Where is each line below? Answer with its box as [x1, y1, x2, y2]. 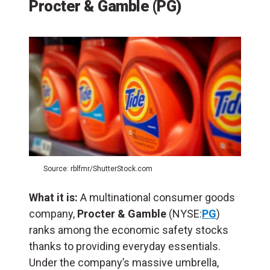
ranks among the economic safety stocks [29, 224, 228, 237]
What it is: [29, 191, 78, 204]
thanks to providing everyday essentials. [29, 240, 221, 253]
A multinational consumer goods [78, 191, 235, 204]
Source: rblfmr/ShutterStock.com [43, 165, 152, 174]
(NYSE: [166, 207, 202, 221]
